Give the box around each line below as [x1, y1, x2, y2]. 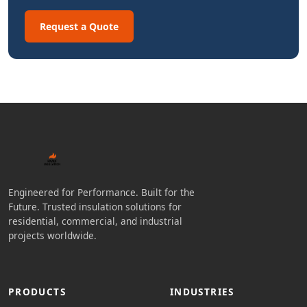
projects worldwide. [8, 229, 97, 242]
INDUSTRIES [170, 285, 234, 298]
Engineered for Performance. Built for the [8, 186, 195, 199]
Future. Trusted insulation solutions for [8, 200, 182, 213]
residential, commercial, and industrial [8, 214, 182, 228]
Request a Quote [40, 20, 119, 33]
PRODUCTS [8, 285, 66, 298]
